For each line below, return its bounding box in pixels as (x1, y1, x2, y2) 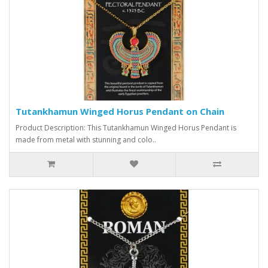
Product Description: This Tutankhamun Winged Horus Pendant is (16, 122, 236, 133)
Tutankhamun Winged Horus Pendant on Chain (16, 105, 224, 117)
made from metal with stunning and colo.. (16, 134, 156, 145)
